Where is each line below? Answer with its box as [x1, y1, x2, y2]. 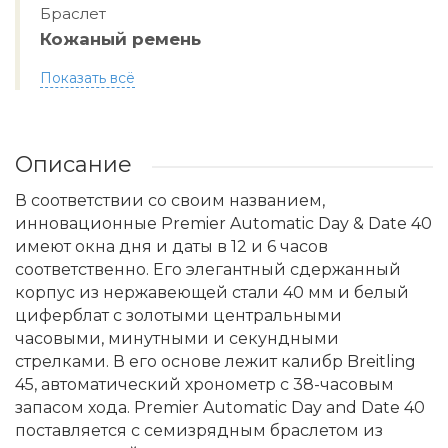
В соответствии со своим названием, [15, 191, 325, 210]
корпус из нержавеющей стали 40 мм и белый [15, 283, 409, 302]
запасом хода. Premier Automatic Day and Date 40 [15, 398, 425, 417]
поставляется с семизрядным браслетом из [15, 421, 383, 440]
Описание [15, 151, 132, 178]
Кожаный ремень [40, 29, 201, 49]
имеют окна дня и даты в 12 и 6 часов [15, 237, 328, 256]
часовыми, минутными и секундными [15, 329, 339, 348]
